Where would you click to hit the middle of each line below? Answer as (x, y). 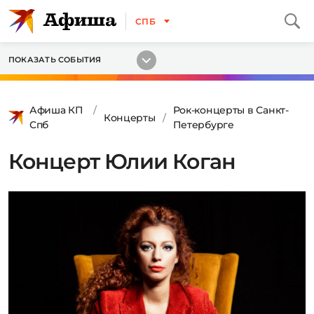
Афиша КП (56, 110)
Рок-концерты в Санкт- (231, 110)
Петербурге (203, 125)
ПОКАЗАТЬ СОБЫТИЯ (55, 60)
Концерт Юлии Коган (122, 162)
